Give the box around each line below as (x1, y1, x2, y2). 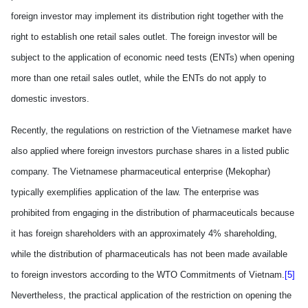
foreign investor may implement (11, 11, 139, 21)
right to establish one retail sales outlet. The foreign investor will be (11, 32, 277, 42)
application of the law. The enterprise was (92, 187, 259, 197)
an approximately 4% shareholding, (137, 228, 277, 239)
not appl (217, 73, 251, 83)
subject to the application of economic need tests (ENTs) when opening (11, 52, 294, 63)
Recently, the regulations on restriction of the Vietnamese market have (11, 125, 291, 135)
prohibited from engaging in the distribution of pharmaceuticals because (11, 208, 294, 218)
